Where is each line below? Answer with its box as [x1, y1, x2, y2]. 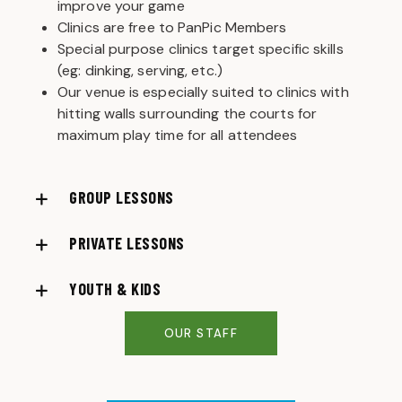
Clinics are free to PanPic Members [57, 18, 287, 38]
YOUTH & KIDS [69, 279, 161, 300]
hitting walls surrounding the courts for [57, 104, 318, 124]
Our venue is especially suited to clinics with [57, 83, 349, 102]
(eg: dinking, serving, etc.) [57, 61, 223, 81]
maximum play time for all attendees [57, 126, 298, 145]
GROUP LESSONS [69, 188, 174, 208]
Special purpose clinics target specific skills [57, 39, 344, 59]
